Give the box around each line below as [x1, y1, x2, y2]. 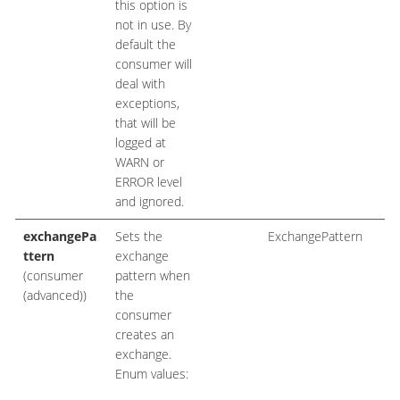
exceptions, [114, 95, 179, 112]
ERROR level [114, 173, 182, 191]
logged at [114, 134, 166, 152]
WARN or [114, 154, 164, 171]
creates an [114, 326, 174, 344]
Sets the [114, 228, 162, 246]
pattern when [114, 267, 190, 285]
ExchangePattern [267, 228, 362, 246]
